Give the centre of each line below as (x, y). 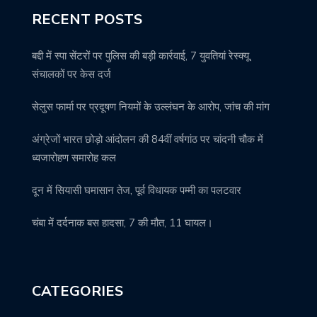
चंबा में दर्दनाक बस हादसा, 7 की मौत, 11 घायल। (122, 223)
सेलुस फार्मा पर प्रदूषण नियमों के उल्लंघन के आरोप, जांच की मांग (151, 106)
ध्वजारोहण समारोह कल (74, 157)
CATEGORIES (77, 291)
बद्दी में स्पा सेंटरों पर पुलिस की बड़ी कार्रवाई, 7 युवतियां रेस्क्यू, (142, 56)
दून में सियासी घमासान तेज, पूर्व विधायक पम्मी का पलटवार (137, 190)
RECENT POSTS (87, 19)
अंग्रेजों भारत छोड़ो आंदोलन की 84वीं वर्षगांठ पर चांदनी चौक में (148, 139)
